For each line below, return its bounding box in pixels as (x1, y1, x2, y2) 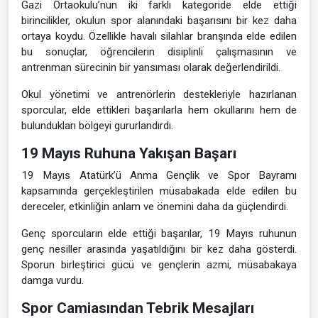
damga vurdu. (21, 274, 84, 287)
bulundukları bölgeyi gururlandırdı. (21, 119, 173, 132)
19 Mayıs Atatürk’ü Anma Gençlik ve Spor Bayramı (21, 169, 297, 182)
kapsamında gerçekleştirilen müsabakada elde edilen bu (21, 185, 297, 197)
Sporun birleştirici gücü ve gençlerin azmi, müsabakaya (21, 258, 297, 271)
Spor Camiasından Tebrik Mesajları (21, 300, 254, 317)
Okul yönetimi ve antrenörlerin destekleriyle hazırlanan (21, 88, 297, 101)
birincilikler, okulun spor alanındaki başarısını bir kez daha (21, 14, 297, 27)
